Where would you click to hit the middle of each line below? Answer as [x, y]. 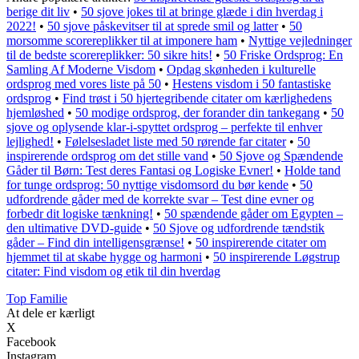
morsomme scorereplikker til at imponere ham [122, 41]
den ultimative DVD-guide [74, 228]
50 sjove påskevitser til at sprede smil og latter [163, 26]
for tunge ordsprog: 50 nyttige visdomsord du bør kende [147, 185]
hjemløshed [35, 113]
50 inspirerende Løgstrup [276, 257]
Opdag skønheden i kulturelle [241, 70]
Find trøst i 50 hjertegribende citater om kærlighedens [197, 99]
